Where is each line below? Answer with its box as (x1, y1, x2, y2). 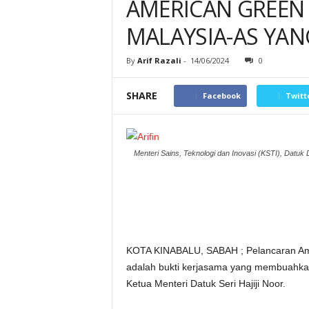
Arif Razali (137, 55, 181, 66)
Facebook (202, 90, 241, 101)
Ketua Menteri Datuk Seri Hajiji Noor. (126, 278, 286, 289)
